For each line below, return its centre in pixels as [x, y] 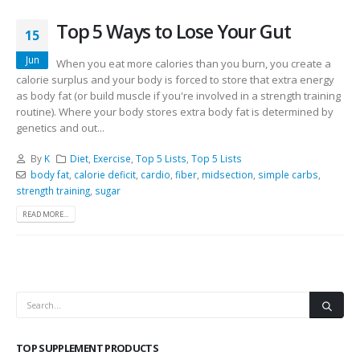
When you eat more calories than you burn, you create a [194, 63]
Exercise [112, 159]
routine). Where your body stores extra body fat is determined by [175, 111]
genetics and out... [60, 127]
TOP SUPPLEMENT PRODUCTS [88, 348]
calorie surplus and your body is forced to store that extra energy [175, 79]
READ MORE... [46, 215]
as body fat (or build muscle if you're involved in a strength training [178, 95]
